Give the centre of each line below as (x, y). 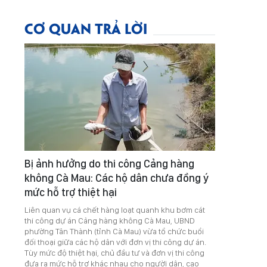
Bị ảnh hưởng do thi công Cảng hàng (109, 164)
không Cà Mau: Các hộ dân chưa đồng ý (117, 178)
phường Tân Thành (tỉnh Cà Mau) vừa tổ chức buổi (114, 231)
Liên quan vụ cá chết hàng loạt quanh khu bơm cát (115, 210)
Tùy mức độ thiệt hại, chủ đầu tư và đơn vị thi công (114, 253)
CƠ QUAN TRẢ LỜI (86, 28)
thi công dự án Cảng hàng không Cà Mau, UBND (110, 221)
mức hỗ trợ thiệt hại (71, 192)
